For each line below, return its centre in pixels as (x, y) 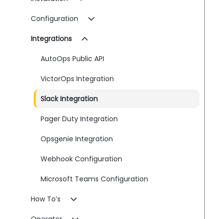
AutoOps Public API (73, 59)
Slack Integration (69, 99)
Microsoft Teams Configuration (95, 179)
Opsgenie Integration (77, 139)
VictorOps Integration (77, 79)
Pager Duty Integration (79, 119)
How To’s (46, 199)
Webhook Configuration (82, 159)
